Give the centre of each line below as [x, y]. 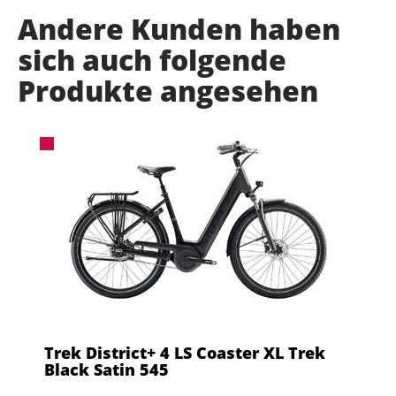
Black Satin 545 [107, 370]
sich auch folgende [152, 60]
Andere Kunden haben [179, 29]
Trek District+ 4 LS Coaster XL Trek [185, 353]
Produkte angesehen [168, 91]
